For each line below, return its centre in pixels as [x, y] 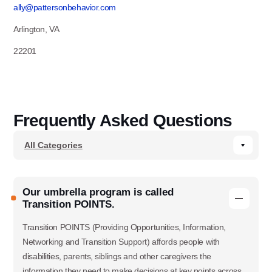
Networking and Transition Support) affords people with [121, 241]
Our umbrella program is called [98, 192]
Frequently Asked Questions [123, 121]
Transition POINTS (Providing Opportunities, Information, [124, 227]
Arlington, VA [36, 29]
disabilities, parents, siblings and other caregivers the [117, 256]
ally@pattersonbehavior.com [64, 8]
